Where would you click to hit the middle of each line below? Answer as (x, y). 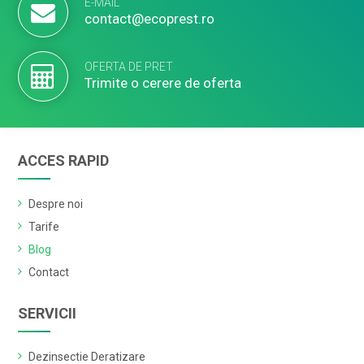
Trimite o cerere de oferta (163, 82)
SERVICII (48, 313)
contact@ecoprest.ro (150, 18)
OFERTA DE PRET (129, 66)
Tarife (44, 226)
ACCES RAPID (64, 160)
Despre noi (56, 204)
